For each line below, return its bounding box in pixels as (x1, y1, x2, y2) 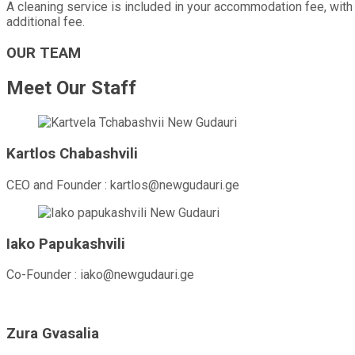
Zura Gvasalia (6, 324, 99, 342)
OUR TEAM (6, 44, 81, 62)
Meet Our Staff (6, 77, 136, 100)
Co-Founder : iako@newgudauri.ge (6, 267, 194, 283)
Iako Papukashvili (6, 235, 125, 253)
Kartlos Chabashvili (6, 145, 138, 163)
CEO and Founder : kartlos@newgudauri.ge (6, 177, 239, 193)
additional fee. (6, 13, 85, 29)
